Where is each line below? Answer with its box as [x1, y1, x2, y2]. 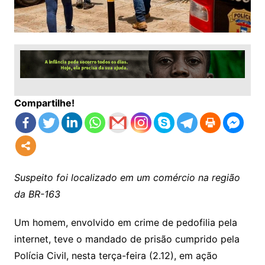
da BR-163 [14, 188, 60, 200]
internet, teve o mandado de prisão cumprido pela [14, 232, 240, 245]
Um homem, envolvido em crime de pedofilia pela [14, 216, 237, 228]
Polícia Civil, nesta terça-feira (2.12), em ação [14, 249, 218, 261]
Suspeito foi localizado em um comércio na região [14, 171, 240, 183]
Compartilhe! [14, 96, 75, 109]
